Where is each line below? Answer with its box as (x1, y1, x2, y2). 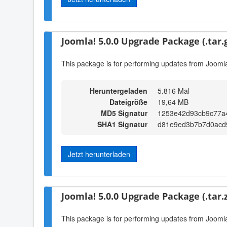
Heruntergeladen (88, 85, 147, 96)
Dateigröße (109, 96, 147, 107)
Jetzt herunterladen (68, 148, 130, 159)
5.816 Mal (158, 85, 190, 96)
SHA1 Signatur (97, 119, 147, 129)
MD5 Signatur (101, 107, 147, 118)
